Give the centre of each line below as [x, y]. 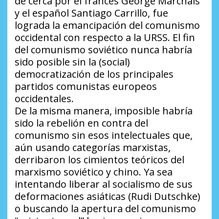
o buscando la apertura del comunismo [105, 208]
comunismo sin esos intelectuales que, [104, 135]
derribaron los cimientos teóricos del [99, 159]
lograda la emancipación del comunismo [107, 25]
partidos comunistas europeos [86, 86]
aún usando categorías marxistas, [93, 147]
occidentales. [44, 98]
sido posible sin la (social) [72, 62]
